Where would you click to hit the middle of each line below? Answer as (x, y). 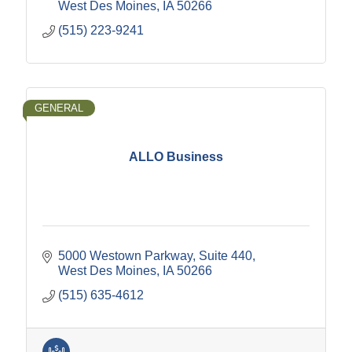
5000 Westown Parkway (125, 256)
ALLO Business (176, 156)
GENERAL (59, 108)
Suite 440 (225, 256)
